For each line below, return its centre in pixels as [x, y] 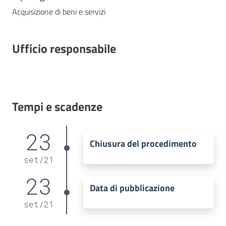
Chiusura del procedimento [143, 144]
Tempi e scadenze [57, 106]
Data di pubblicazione [132, 188]
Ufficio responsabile [64, 48]
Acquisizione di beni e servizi [59, 11]
